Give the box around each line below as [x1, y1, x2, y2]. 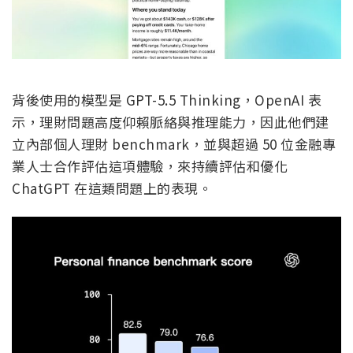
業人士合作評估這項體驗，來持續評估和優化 [12, 155, 288, 176]
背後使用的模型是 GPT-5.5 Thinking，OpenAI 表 [12, 89, 321, 110]
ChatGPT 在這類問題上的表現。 [12, 177, 212, 198]
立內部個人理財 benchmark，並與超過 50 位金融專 [12, 133, 336, 154]
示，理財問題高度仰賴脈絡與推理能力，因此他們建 [12, 111, 329, 132]
